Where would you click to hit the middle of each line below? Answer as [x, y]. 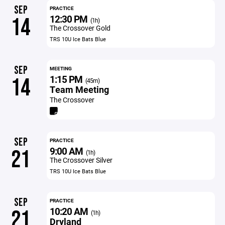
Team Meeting [79, 89]
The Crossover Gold [80, 28]
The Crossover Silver [81, 160]
